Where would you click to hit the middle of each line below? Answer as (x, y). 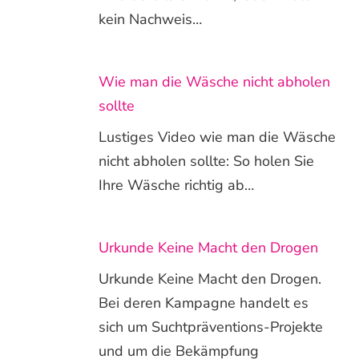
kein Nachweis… (150, 19)
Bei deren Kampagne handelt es (204, 303)
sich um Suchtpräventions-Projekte (211, 327)
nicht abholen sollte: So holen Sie (206, 161)
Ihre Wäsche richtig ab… (176, 185)
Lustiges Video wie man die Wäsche (217, 137)
